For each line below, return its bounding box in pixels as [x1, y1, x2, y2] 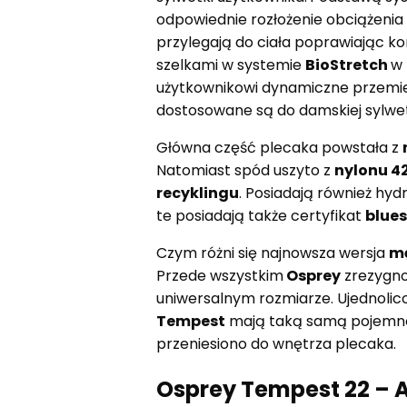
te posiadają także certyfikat [156, 204, 365, 226]
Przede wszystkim [156, 264, 283, 286]
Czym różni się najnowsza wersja [156, 242, 389, 263]
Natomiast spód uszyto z [156, 159, 334, 181]
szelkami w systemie [156, 54, 305, 75]
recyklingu [156, 182, 239, 203]
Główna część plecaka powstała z [156, 136, 402, 158]
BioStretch [305, 54, 391, 75]
